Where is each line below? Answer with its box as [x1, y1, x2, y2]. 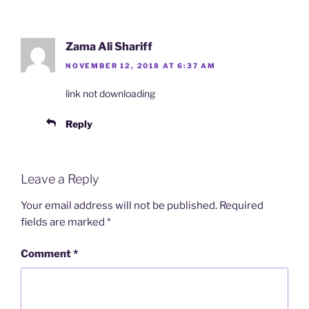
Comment [21, 248, 73, 261]
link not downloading [66, 88, 155, 100]
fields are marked [21, 215, 107, 228]
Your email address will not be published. [21, 199, 217, 212]
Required [219, 199, 263, 212]
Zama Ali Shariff [66, 39, 152, 53]
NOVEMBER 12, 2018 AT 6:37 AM [66, 61, 216, 70]
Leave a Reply [21, 172, 99, 187]
